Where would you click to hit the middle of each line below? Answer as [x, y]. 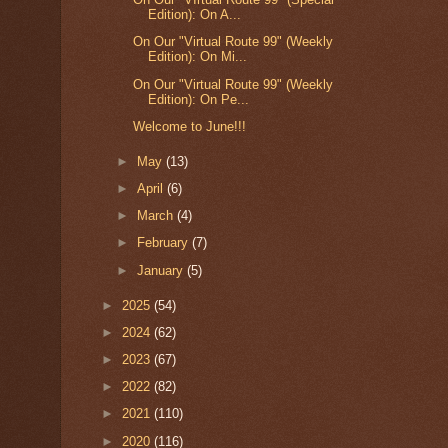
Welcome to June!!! [190, 126]
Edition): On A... [195, 15]
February [165, 243]
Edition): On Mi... [198, 57]
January [162, 270]
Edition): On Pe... [199, 99]
